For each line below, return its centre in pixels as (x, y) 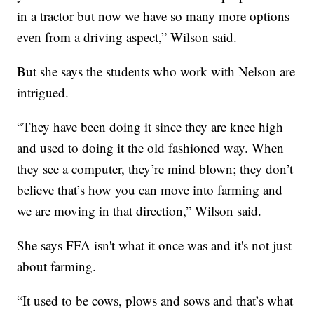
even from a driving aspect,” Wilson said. (127, 37)
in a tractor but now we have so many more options (153, 16)
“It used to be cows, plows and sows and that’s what (155, 301)
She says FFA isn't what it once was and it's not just (155, 245)
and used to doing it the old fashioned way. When (151, 148)
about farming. (57, 266)
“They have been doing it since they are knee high (150, 127)
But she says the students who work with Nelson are (156, 71)
